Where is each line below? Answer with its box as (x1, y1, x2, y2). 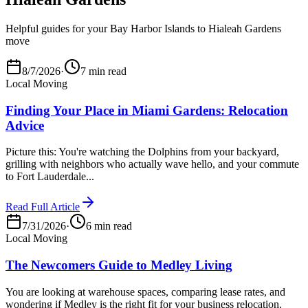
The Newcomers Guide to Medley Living (5, 258, 232, 273)
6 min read (86, 220, 132, 232)
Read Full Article (5, 201, 80, 213)
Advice (5, 118, 44, 133)
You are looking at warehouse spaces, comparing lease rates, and (5, 285, 285, 298)
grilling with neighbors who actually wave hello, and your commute (5, 158, 299, 170)
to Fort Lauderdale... (5, 170, 94, 183)
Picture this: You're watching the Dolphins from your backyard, (5, 146, 279, 158)
